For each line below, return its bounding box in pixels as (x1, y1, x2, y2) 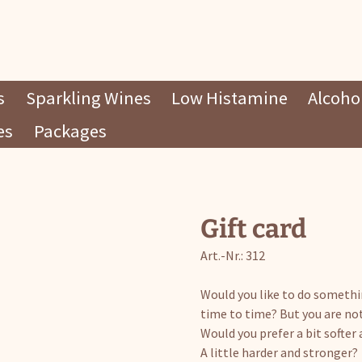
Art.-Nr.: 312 (200, 246, 266, 263)
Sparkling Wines (25, 86, 151, 109)
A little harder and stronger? (200, 343, 359, 360)
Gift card (200, 213, 307, 244)
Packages (33, 120, 107, 143)
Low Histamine (170, 86, 288, 109)
